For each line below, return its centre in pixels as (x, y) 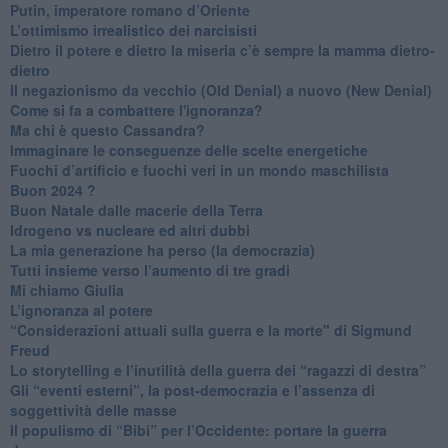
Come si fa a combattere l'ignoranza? (136, 109)
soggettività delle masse (93, 409)
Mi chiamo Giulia (66, 289)
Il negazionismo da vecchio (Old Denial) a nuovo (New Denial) (220, 89)
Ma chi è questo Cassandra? (107, 129)
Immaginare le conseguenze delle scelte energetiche (188, 149)
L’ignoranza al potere (81, 309)
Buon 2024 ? (52, 189)
